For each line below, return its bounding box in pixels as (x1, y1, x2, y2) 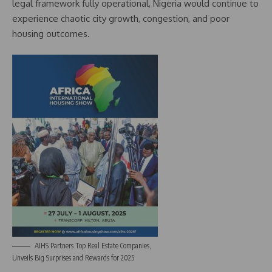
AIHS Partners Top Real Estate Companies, (35, 241, 151, 251)
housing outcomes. (12, 27, 90, 39)
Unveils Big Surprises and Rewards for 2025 (12, 253, 134, 263)
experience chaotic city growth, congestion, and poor (12, 12, 229, 24)
